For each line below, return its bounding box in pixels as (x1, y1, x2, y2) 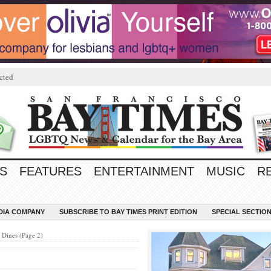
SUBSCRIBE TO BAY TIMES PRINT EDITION (59, 208, 197, 215)
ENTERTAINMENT (94, 165, 194, 178)
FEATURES (19, 165, 82, 178)
